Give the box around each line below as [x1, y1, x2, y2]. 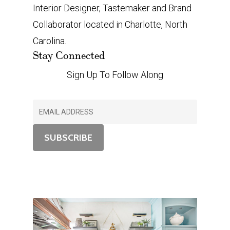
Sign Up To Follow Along [67, 69, 163, 80]
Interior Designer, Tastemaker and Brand [33, 2, 191, 13]
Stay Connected [33, 49, 105, 62]
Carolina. [33, 35, 66, 46]
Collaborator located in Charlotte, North [33, 18, 187, 30]
